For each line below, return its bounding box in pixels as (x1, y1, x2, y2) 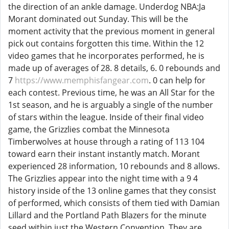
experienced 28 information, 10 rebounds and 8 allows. (8, 161, 220, 172)
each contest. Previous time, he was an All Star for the (8, 87, 215, 98)
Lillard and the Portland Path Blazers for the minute (8, 210, 207, 221)
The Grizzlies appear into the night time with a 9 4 (8, 173, 198, 184)
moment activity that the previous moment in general (8, 26, 215, 37)
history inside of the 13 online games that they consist (8, 185, 216, 196)
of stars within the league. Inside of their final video (8, 111, 204, 123)
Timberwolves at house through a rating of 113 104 (8, 136, 204, 147)
